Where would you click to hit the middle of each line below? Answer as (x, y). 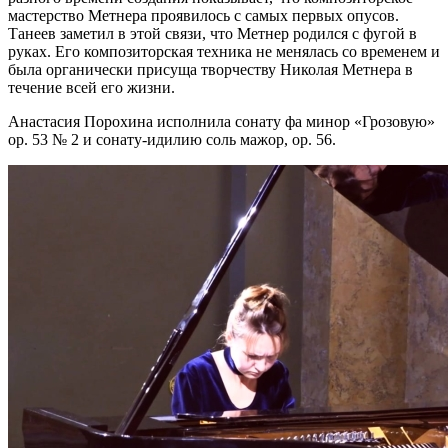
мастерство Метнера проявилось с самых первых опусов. (203, 15)
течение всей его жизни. (91, 87)
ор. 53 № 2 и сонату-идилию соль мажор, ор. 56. (172, 139)
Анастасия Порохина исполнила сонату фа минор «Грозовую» (221, 121)
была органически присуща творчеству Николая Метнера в (210, 69)
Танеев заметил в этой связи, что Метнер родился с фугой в (212, 33)
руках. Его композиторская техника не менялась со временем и (224, 51)
